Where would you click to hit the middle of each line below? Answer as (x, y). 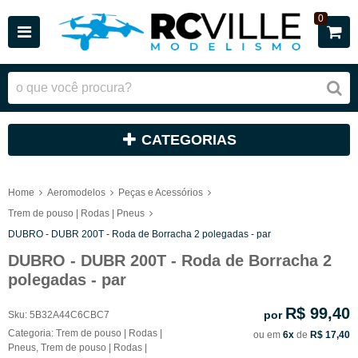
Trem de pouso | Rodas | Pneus (76, 213)
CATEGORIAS (189, 140)
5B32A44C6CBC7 (70, 314)
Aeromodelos (76, 192)
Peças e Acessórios (161, 192)
